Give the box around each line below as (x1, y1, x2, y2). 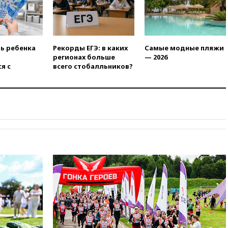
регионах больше (53, 52, 115, 62)
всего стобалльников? (53, 62, 133, 71)
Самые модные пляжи (145, 43, 224, 53)
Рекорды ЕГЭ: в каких (53, 43, 128, 53)
